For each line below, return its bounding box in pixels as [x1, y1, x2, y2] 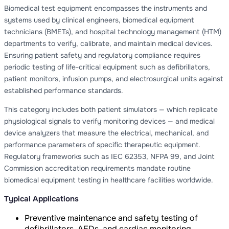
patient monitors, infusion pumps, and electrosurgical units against [4, 74, 223, 83]
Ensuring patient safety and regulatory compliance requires [4, 50, 200, 60]
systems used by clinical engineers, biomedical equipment [4, 15, 194, 25]
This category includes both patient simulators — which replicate [4, 104, 218, 114]
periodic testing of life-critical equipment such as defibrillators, [4, 62, 210, 72]
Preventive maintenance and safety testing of [25, 212, 198, 223]
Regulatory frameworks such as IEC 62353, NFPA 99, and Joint [4, 151, 215, 161]
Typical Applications [4, 193, 79, 204]
